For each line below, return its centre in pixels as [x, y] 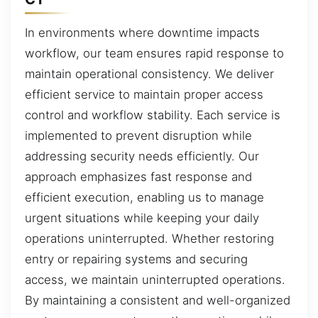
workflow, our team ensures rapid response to [154, 54]
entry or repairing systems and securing [136, 259]
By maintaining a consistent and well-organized [158, 301]
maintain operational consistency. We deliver [149, 74]
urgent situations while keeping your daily [142, 218]
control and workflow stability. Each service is [153, 115]
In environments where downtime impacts [142, 33]
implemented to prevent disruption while [138, 136]
